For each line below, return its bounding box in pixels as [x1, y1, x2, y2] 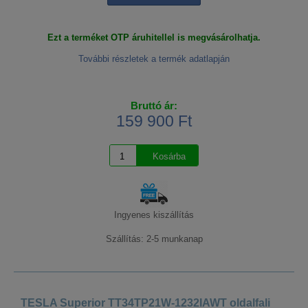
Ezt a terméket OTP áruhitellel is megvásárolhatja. [47, 32, 261, 43]
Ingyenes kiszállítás [114, 210, 194, 221]
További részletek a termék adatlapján [78, 54, 230, 65]
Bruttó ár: [131, 100, 177, 112]
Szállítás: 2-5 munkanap [105, 234, 203, 245]
